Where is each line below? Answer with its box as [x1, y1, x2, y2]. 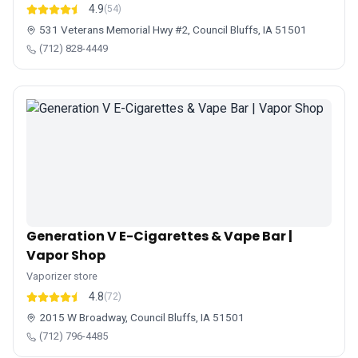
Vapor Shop [26, 246, 105, 265]
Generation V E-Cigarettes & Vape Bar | [26, 227, 292, 245]
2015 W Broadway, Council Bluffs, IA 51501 [39, 311, 245, 324]
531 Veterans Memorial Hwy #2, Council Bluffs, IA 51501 [39, 23, 307, 36]
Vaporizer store [26, 270, 97, 282]
